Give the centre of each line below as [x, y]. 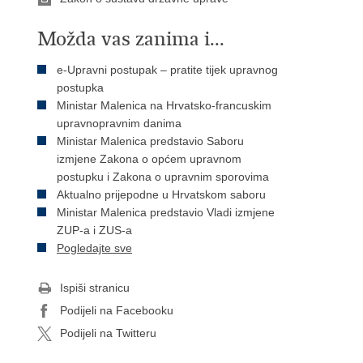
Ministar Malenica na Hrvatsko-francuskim [164, 105]
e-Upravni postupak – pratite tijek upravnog [167, 70]
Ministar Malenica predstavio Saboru [150, 141]
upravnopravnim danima [119, 123]
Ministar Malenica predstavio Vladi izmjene [166, 212]
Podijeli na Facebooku [117, 310]
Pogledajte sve [94, 248]
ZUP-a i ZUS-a [94, 230]
